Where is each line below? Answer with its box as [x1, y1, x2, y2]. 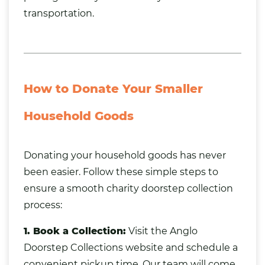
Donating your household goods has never [24, 149, 226, 161]
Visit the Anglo [126, 225, 198, 237]
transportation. [24, 7, 94, 19]
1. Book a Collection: [24, 225, 126, 237]
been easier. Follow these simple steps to [24, 166, 218, 177]
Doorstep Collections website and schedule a [24, 241, 238, 253]
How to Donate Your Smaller [24, 81, 203, 96]
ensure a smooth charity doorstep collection [24, 182, 233, 194]
